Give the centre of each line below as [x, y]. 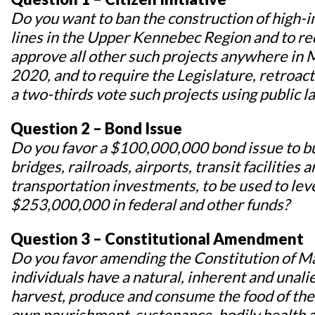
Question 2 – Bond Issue [96, 128]
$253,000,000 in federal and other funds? [150, 204]
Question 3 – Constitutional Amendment [157, 238]
